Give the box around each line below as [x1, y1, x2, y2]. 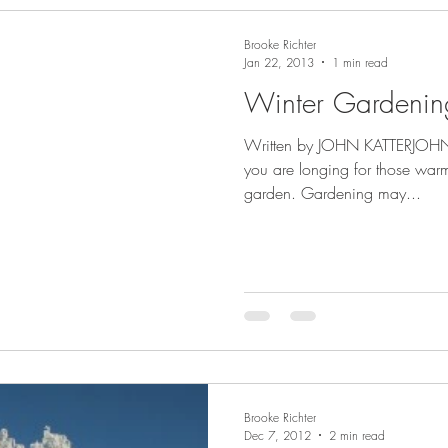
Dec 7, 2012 [244, 426, 311, 444]
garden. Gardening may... [244, 181, 421, 204]
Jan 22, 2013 [244, 53, 314, 71]
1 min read [332, 53, 388, 71]
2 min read [329, 426, 385, 444]
